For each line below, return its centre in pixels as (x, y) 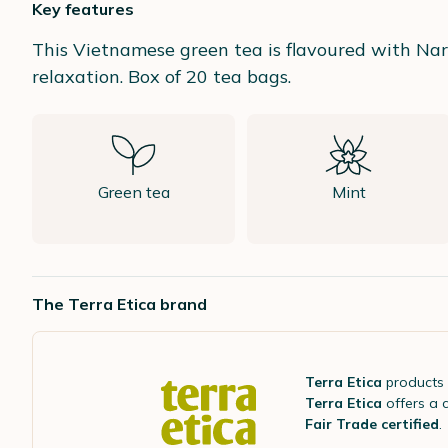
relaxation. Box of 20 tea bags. (161, 76)
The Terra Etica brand (119, 303)
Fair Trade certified (372, 423)
